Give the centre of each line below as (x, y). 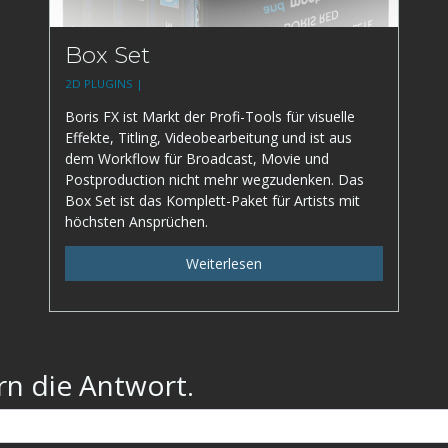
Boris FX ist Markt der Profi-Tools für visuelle (210, 117)
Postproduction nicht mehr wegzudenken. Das (214, 180)
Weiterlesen (224, 264)
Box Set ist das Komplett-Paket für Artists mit (212, 201)
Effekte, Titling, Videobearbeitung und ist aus (208, 138)
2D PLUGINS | (105, 84)
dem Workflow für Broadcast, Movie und (197, 159)
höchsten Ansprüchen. (136, 222)
